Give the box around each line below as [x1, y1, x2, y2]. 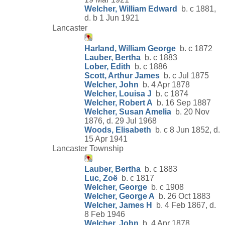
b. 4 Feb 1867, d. [152, 201, 216, 210]
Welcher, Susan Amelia [84, 107, 171, 116]
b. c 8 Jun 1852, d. [151, 125, 220, 134]
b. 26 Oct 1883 [155, 192, 210, 201]
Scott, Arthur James [84, 71, 160, 80]
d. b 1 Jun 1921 [84, 13, 139, 22]
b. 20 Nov [171, 107, 209, 116]
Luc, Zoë [84, 174, 118, 183]
